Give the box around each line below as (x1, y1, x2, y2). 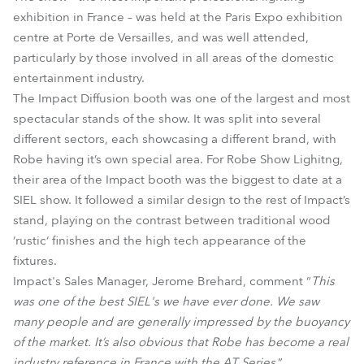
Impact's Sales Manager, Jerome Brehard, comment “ (13, 273, 311, 289)
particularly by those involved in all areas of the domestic (13, 50, 334, 66)
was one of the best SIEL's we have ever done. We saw (13, 293, 319, 310)
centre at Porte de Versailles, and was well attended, (13, 29, 309, 45)
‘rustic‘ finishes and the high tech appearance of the (13, 232, 306, 249)
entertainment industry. (13, 70, 145, 86)
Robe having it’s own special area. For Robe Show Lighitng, (13, 151, 343, 167)
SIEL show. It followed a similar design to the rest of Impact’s (13, 192, 350, 208)
